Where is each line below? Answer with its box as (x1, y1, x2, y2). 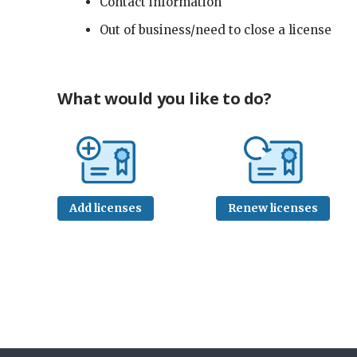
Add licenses (69, 201, 142, 216)
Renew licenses (228, 201, 318, 216)
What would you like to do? (57, 88, 272, 109)
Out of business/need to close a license (99, 22, 331, 37)
